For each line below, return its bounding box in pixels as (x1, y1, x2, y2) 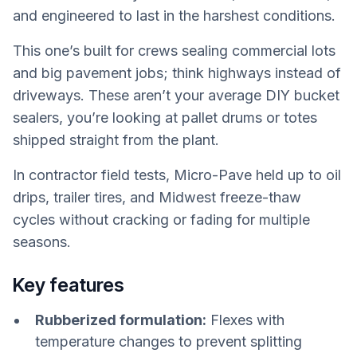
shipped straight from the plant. (13, 131, 223, 149)
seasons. (13, 233, 71, 251)
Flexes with (206, 311, 284, 328)
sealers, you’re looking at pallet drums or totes (13, 109, 317, 127)
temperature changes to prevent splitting (35, 332, 302, 350)
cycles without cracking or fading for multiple (13, 211, 310, 229)
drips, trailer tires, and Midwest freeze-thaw (13, 189, 301, 206)
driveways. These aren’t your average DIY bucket (13, 87, 339, 104)
